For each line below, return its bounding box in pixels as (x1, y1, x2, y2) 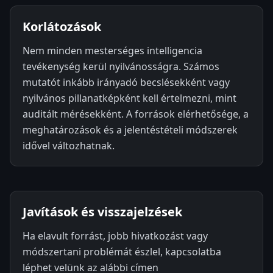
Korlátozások (23, 18, 101, 35)
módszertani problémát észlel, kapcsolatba (23, 245, 221, 258)
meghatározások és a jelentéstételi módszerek (23, 123, 238, 136)
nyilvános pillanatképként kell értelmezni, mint (23, 91, 236, 105)
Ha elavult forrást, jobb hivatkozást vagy (23, 229, 208, 243)
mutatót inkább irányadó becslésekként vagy (23, 76, 230, 89)
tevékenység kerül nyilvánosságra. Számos (23, 60, 219, 73)
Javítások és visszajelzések (23, 204, 182, 220)
